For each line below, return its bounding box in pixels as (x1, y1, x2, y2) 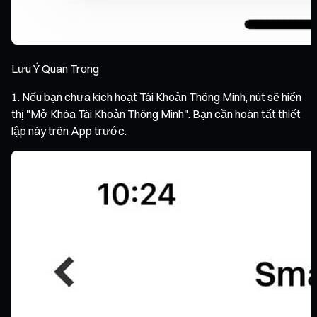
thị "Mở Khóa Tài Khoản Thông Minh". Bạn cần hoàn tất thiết (11, 106, 301, 121)
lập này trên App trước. (11, 123, 127, 138)
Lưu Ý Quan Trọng (11, 61, 99, 76)
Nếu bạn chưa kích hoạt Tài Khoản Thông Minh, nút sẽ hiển (22, 89, 301, 104)
